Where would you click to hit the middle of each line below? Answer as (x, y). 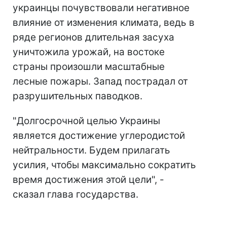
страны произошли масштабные (89, 67)
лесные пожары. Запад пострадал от (100, 82)
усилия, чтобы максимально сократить (104, 165)
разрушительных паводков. (78, 96)
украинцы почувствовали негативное (101, 8)
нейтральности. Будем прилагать (91, 150)
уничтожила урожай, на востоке (89, 52)
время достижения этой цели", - (88, 180)
